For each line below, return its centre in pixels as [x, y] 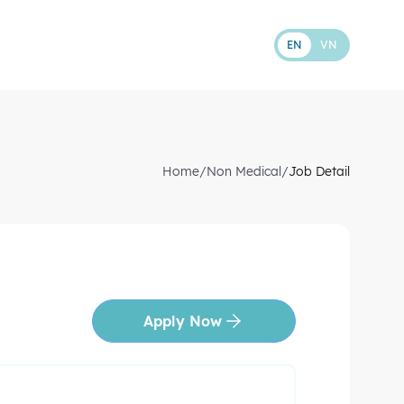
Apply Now [183, 321]
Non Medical [244, 171]
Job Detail [319, 171]
